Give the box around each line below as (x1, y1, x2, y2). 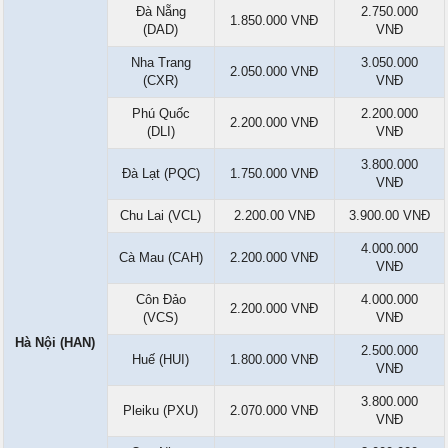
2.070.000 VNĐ (230, 403, 318, 419)
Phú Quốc (131, 106, 190, 122)
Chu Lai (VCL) (120, 208, 201, 224)
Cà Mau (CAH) (118, 250, 203, 266)
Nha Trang (130, 55, 191, 71)
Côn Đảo (135, 292, 186, 308)
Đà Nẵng (135, 4, 186, 20)
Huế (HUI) (132, 352, 189, 368)
